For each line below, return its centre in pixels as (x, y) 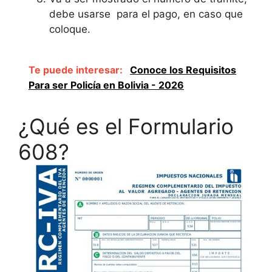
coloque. (70, 29)
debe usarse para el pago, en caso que (146, 14)
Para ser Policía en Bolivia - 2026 (106, 85)
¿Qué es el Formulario (126, 127)
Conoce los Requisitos (183, 70)
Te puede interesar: (77, 70)
